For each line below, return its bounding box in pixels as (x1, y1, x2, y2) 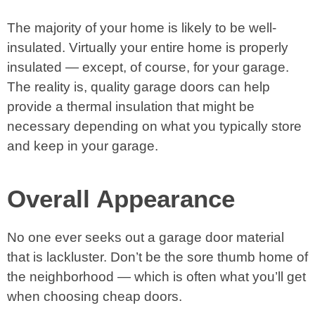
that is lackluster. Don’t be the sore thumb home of (7, 250, 308, 264)
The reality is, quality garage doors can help (7, 79, 270, 94)
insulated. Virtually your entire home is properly (7, 40, 288, 55)
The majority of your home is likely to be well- (7, 20, 276, 35)
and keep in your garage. (7, 139, 158, 153)
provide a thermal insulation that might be (7, 99, 255, 114)
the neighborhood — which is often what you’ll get (7, 269, 306, 284)
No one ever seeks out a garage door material (7, 230, 284, 245)
